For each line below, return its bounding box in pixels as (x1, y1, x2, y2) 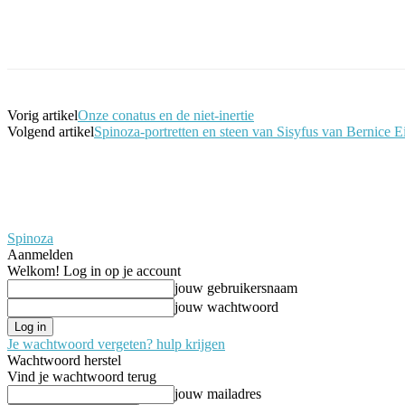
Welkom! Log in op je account (7, 262, 181, 278)
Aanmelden (7, 246, 73, 262)
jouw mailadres (174, 385, 261, 401)
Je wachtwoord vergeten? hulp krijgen (7, 335, 225, 352)
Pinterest (244, 23, 288, 37)
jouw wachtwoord (174, 298, 278, 315)
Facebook (44, 23, 91, 37)
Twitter (150, 23, 185, 37)
